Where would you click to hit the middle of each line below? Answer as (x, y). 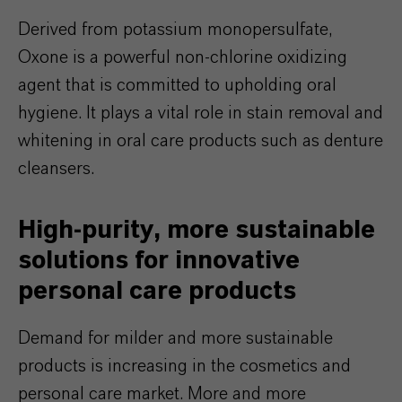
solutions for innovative (159, 260)
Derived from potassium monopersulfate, (175, 29)
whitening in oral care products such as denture (201, 140)
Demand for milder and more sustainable (175, 338)
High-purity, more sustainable (197, 230)
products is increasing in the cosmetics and (184, 366)
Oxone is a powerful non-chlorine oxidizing (183, 57)
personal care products (157, 291)
